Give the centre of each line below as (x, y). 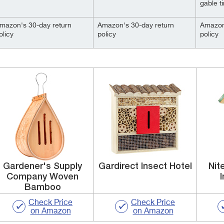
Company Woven (42, 177)
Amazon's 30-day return (136, 25)
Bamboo (42, 187)
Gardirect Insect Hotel (145, 166)
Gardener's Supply (42, 166)
